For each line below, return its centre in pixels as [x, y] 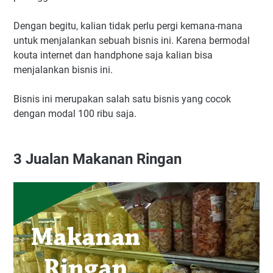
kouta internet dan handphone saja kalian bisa [113, 55]
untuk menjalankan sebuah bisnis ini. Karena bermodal [132, 41]
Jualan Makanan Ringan [102, 159]
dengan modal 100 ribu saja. [76, 114]
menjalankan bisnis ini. [64, 70]
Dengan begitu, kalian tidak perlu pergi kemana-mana [128, 26]
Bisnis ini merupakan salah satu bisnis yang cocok [122, 99]
